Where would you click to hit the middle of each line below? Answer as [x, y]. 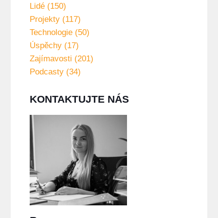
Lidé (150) [48, 6]
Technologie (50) [59, 33]
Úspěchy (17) [54, 46]
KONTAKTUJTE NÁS [79, 99]
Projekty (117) [55, 19]
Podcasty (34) [55, 72]
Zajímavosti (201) [61, 59]
